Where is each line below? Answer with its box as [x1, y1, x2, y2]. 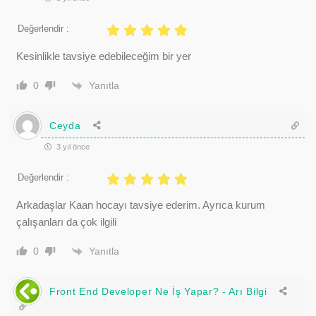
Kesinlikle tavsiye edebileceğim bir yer [16, 50, 191, 63]
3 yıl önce [54, 142, 90, 152]
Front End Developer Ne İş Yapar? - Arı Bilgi [49, 285, 267, 297]
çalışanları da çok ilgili [16, 216, 116, 229]
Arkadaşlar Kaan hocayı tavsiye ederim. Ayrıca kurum [16, 199, 265, 212]
